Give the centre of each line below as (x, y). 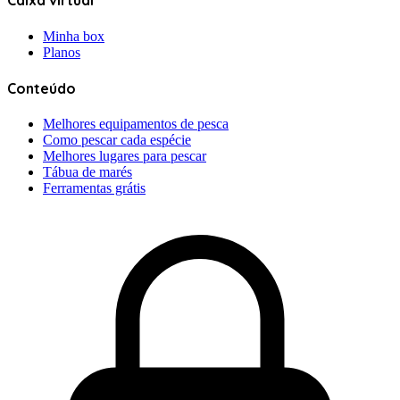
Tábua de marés (87, 172)
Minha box (74, 36)
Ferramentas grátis (94, 188)
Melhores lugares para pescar (125, 156)
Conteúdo (42, 88)
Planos (62, 52)
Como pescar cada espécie (117, 140)
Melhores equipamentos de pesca (136, 124)
